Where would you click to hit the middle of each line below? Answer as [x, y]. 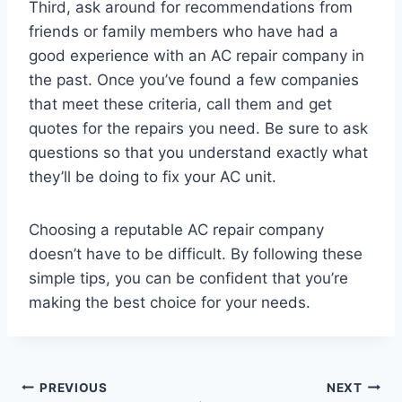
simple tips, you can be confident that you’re [188, 279]
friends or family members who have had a [184, 32]
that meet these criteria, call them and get [180, 105]
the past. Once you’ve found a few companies [194, 80]
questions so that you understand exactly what [198, 153]
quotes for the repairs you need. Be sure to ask [198, 129]
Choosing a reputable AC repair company [176, 230]
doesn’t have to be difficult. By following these [196, 254]
